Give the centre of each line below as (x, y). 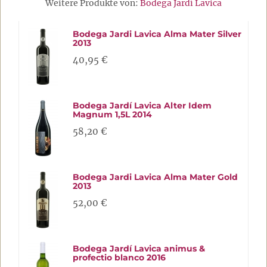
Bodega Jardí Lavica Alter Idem (142, 105)
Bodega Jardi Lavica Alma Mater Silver (157, 34)
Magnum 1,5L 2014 (112, 114)
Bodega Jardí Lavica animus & (139, 249)
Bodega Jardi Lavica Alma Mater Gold (155, 177)
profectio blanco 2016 (119, 257)
